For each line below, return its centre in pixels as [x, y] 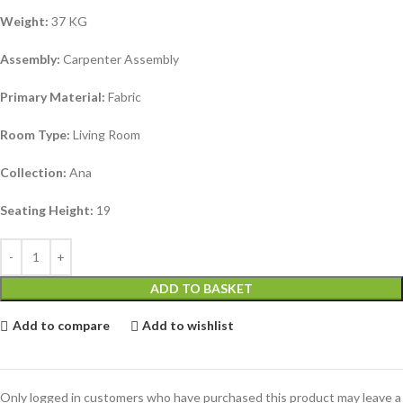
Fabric [123, 96]
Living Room [105, 134]
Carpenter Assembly [120, 58]
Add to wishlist [188, 326]
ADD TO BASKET [201, 288]
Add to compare [61, 326]
